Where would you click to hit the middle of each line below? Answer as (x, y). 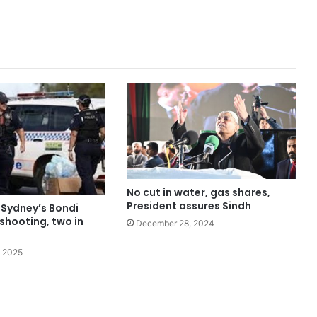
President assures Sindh (191, 206)
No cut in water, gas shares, (198, 193)
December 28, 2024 (175, 224)
